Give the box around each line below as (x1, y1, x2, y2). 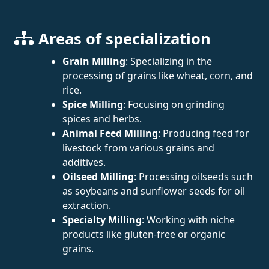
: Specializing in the (125, 54, 212, 68)
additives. (62, 155, 106, 169)
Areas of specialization (38, 28, 211, 49)
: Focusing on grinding (123, 97, 225, 111)
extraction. (62, 198, 111, 212)
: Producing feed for (158, 126, 249, 140)
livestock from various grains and (62, 141, 214, 154)
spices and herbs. (62, 112, 142, 125)
